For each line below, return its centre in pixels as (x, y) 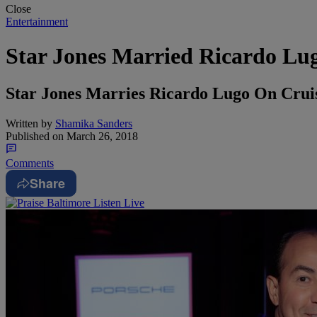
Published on (35, 137)
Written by (29, 124)
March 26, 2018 (101, 137)
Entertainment (37, 21)
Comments (30, 163)
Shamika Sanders (94, 124)
